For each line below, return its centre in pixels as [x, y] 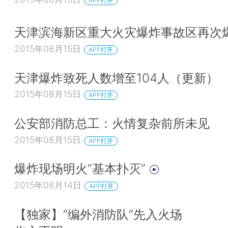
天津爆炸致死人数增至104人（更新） [116, 78]
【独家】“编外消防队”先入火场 [98, 214]
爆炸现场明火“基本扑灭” [82, 169]
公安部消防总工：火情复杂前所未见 [112, 123]
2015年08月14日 [48, 185]
